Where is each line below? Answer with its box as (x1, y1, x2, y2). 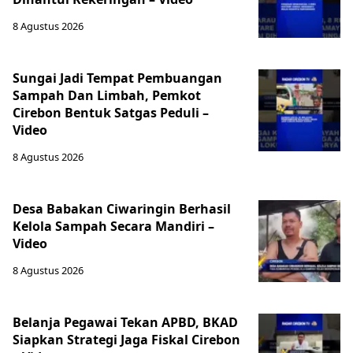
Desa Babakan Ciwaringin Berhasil (13, 200, 231, 217)
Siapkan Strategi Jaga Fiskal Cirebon (13, 331, 240, 348)
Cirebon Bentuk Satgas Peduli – (13, 104, 209, 121)
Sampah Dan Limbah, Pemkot (13, 87, 201, 104)
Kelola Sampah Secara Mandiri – (13, 217, 214, 235)
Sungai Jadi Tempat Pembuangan (13, 69, 222, 87)
